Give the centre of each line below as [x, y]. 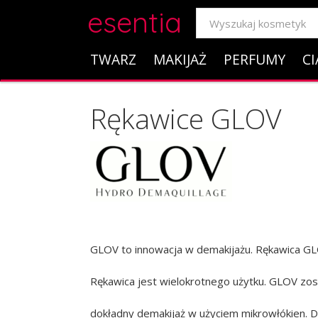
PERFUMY [254, 59]
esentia [134, 22]
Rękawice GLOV [186, 118]
